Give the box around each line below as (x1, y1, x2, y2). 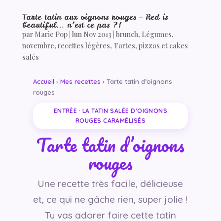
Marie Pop (34, 30, 68, 39)
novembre (22, 41, 54, 51)
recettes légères (57, 41, 110, 51)
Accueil (33, 77, 54, 86)
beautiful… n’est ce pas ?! (22, 19, 122, 31)
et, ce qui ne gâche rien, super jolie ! (33, 193, 188, 206)
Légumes (141, 30, 172, 39)
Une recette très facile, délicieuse (37, 178, 184, 190)
